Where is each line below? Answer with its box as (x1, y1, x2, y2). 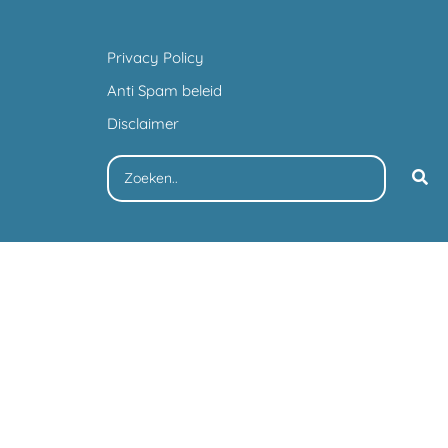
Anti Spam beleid (107, 80, 222, 100)
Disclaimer (107, 113, 179, 133)
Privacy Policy (107, 47, 204, 67)
